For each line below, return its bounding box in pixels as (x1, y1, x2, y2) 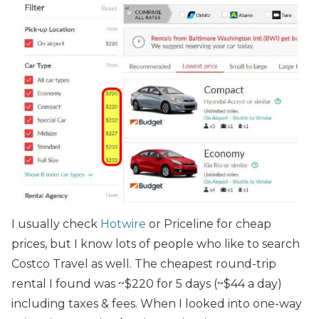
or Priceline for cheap (146, 217, 271, 231)
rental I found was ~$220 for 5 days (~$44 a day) (11, 277, 282, 291)
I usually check (11, 217, 100, 231)
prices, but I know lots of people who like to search (11, 237, 300, 251)
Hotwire (100, 217, 146, 231)
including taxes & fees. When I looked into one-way (11, 297, 302, 310)
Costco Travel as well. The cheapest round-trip (11, 257, 276, 271)
